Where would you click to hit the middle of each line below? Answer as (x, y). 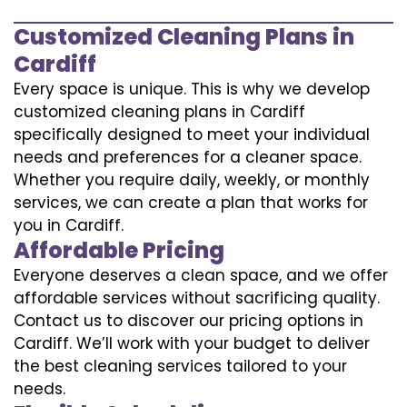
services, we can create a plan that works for (191, 202)
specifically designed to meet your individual (192, 134)
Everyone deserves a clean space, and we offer (201, 275)
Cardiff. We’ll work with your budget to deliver (192, 343)
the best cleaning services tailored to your (180, 366)
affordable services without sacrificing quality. (197, 298)
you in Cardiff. (69, 225)
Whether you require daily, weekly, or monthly (192, 179)
